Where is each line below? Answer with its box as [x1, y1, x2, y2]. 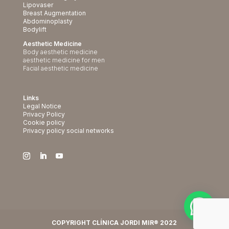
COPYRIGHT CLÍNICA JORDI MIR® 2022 [52, 218, 177, 226]
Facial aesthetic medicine [22, 64, 98, 73]
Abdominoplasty [22, 17, 73, 26]
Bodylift [22, 26, 47, 34]
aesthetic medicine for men [22, 56, 105, 64]
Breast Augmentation [22, 9, 86, 17]
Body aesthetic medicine [22, 48, 98, 56]
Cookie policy [22, 118, 65, 126]
